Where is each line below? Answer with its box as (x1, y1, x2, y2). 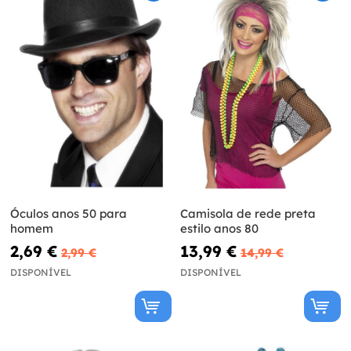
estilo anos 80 (179, 221, 259, 237)
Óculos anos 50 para (10, 206, 127, 222)
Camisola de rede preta (179, 206, 316, 222)
